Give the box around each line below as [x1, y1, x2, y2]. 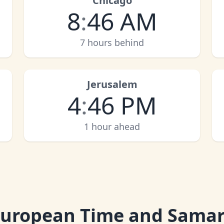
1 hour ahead [84, 120, 140, 132]
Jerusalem [86, 77, 137, 91]
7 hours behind [80, 36, 144, 48]
